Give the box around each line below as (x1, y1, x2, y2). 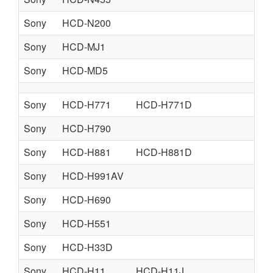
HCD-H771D (136, 97, 192, 112)
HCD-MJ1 (62, 40, 105, 54)
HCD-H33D (62, 240, 113, 254)
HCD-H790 (62, 121, 111, 135)
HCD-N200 (62, 16, 111, 30)
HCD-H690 (62, 193, 111, 207)
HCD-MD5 (62, 63, 108, 77)
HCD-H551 (62, 216, 111, 230)
